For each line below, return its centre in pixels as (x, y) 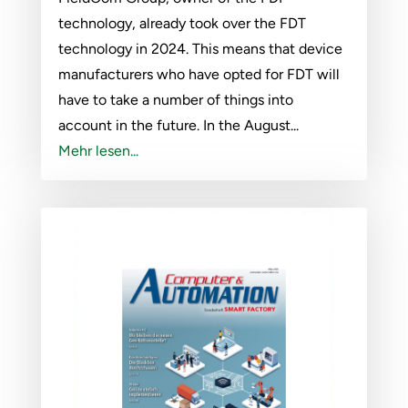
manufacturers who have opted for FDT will (199, 74)
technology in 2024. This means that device (200, 48)
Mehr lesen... (98, 150)
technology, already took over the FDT (182, 23)
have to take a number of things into (175, 99)
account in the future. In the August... (178, 125)
